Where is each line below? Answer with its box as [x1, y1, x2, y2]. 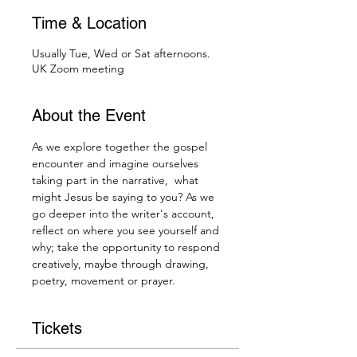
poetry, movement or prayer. [32, 273, 175, 288]
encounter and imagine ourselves [32, 156, 202, 171]
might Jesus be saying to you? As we [32, 190, 218, 204]
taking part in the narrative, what [32, 173, 202, 187]
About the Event [32, 106, 146, 125]
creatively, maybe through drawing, [32, 257, 212, 271]
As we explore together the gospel [32, 139, 210, 154]
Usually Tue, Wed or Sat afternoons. [32, 46, 210, 61]
